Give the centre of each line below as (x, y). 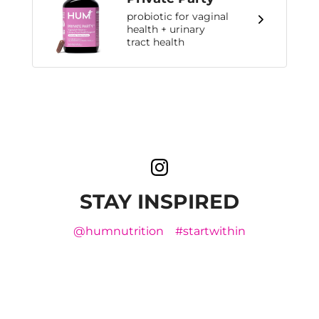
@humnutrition (119, 231)
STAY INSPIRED (159, 201)
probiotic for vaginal (178, 17)
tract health (156, 42)
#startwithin (210, 231)
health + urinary (166, 30)
